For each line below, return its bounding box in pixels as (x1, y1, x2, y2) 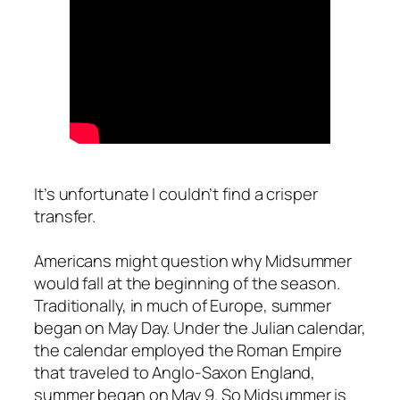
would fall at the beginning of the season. (34, 271, 340, 295)
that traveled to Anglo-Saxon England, (34, 361, 316, 384)
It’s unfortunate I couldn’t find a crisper (34, 182, 318, 205)
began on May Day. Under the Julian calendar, (34, 316, 366, 339)
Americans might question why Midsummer (34, 249, 353, 272)
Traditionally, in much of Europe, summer (34, 294, 331, 317)
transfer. (34, 204, 96, 228)
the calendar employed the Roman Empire (34, 338, 343, 362)
